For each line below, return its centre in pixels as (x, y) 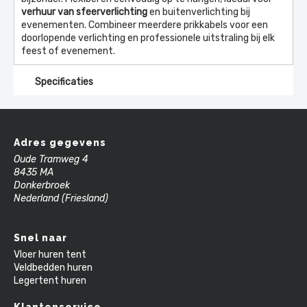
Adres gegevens (60, 143)
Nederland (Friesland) (61, 198)
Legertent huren (50, 281)
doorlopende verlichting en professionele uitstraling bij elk (148, 38)
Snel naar (40, 238)
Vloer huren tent (50, 255)
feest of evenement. (68, 51)
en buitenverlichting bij (199, 12)
